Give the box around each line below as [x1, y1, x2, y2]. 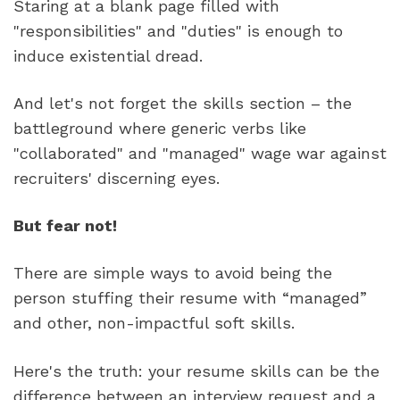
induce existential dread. [13, 46, 203, 65]
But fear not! [13, 216, 117, 236]
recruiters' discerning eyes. [13, 168, 225, 187]
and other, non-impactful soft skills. [13, 313, 295, 333]
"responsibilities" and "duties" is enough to [13, 21, 343, 40]
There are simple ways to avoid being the [13, 263, 332, 283]
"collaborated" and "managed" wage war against [13, 143, 387, 162]
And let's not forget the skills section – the [13, 93, 352, 112]
